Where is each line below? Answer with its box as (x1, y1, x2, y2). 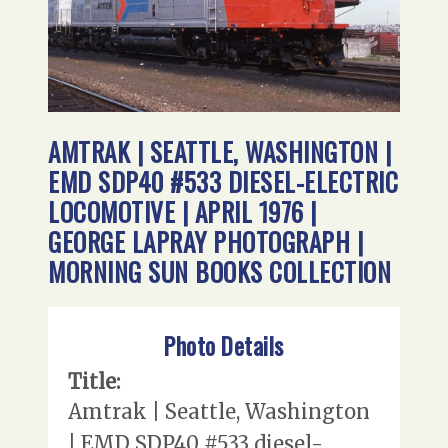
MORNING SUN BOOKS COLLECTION (48, 253, 392, 291)
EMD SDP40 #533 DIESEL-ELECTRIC (48, 163, 399, 201)
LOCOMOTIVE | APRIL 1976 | (48, 193, 317, 231)
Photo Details (164, 327, 284, 363)
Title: (68, 368, 120, 394)
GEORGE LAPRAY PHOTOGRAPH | (48, 223, 364, 261)
